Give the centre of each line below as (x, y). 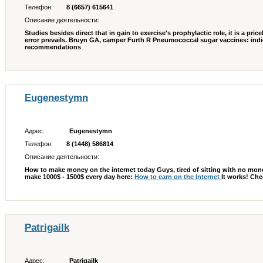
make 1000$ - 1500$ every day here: (80, 177)
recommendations (53, 47)
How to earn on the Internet (178, 177)
